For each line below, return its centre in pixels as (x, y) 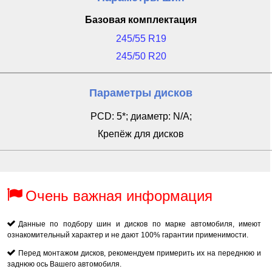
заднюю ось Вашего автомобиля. (64, 264)
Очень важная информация (119, 196)
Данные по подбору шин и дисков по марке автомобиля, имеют (140, 224)
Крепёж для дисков (141, 134)
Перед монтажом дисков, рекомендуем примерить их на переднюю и (140, 253)
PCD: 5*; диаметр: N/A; (141, 116)
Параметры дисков (141, 93)
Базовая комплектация (141, 20)
